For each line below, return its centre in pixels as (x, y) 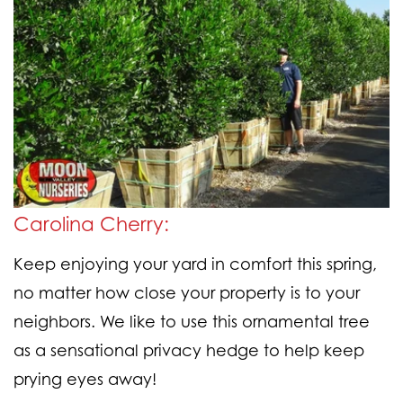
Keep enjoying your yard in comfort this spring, (195, 264)
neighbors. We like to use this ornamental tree (192, 322)
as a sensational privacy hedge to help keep (189, 350)
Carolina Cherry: (91, 224)
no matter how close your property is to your (187, 293)
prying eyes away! (85, 379)
